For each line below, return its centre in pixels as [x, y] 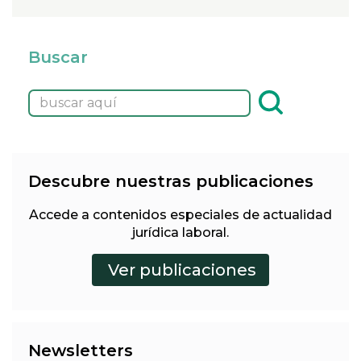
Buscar [58, 57]
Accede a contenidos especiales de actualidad [180, 214]
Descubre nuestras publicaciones [171, 181]
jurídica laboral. [180, 232]
